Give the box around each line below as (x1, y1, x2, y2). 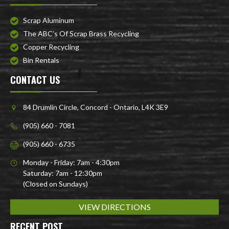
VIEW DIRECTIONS (78, 202, 151, 212)
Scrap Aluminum (23, 16, 74, 25)
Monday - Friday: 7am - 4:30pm (23, 158, 120, 167)
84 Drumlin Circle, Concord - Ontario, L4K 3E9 (23, 103, 168, 111)
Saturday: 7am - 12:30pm (23, 169, 102, 177)
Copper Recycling (23, 42, 79, 51)
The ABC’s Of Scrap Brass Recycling (23, 29, 139, 38)
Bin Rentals (23, 56, 59, 64)
